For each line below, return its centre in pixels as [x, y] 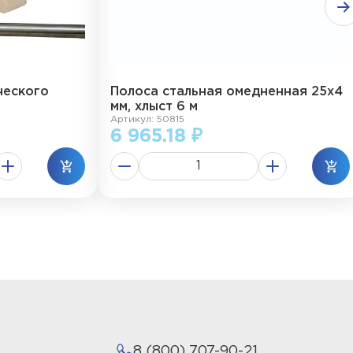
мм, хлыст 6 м [154, 107]
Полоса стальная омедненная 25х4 [227, 92]
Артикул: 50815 [147, 119]
